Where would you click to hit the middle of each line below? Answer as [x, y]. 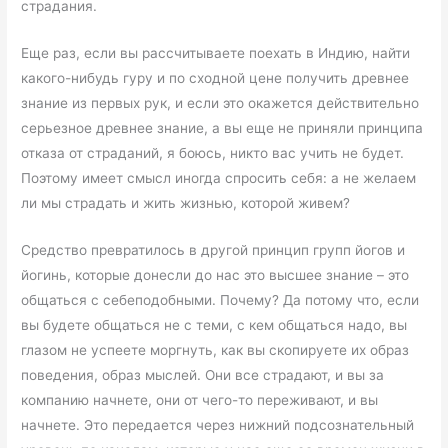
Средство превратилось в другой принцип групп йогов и [213, 249]
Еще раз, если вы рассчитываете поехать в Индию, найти [216, 52]
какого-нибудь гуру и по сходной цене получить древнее [215, 77]
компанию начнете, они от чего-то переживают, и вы [200, 399]
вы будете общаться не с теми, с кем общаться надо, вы [214, 324]
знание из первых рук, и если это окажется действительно [220, 102]
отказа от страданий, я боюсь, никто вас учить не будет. [213, 152]
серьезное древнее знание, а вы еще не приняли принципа [222, 127]
